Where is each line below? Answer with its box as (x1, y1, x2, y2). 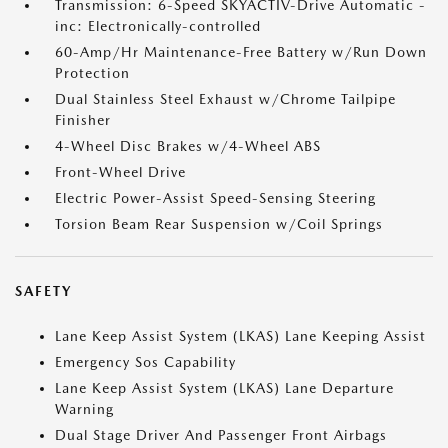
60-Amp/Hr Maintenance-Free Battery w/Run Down (55, 44, 427, 60)
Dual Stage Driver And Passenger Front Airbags (55, 427, 387, 443)
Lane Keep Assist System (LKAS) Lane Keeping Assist (55, 328, 426, 344)
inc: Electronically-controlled (55, 18, 261, 34)
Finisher (55, 112, 111, 128)
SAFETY (15, 283, 72, 299)
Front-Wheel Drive (55, 164, 186, 180)
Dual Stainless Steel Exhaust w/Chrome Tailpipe (55, 91, 396, 107)
